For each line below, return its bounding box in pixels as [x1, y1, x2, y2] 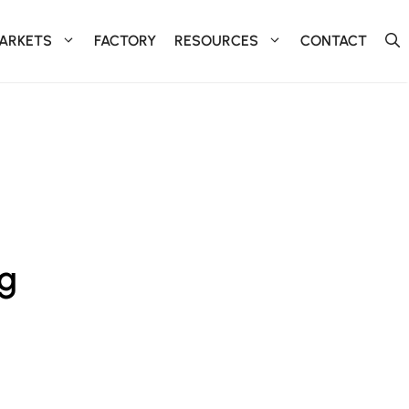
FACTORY [94, 32, 156, 49]
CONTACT [300, 32, 367, 49]
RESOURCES [174, 32, 258, 49]
